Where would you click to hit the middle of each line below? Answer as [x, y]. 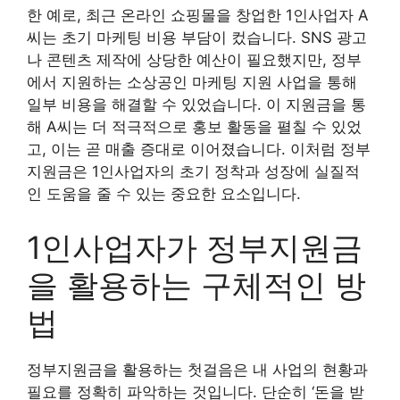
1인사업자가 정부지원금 [195, 247]
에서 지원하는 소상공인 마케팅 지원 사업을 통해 [192, 82]
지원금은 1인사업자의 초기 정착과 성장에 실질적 [193, 171]
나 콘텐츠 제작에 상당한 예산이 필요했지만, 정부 [194, 60]
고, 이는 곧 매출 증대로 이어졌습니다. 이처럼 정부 [199, 149]
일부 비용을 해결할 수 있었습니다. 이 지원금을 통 [196, 104]
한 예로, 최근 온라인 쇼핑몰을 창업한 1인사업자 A [198, 15]
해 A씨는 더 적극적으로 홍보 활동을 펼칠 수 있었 [194, 127]
